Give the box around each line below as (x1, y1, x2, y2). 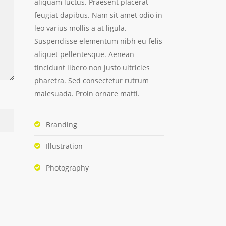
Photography (45, 163, 89, 173)
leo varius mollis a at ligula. (34, 23, 127, 33)
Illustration (45, 141, 83, 151)
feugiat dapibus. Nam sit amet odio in (34, 10, 162, 20)
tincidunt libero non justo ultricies (34, 63, 150, 72)
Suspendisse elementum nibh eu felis (34, 36, 162, 46)
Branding (45, 120, 77, 129)
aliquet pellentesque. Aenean (34, 49, 134, 59)
